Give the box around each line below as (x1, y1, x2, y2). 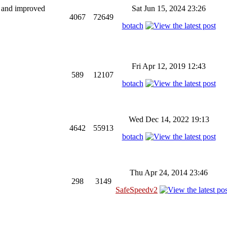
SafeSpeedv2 (116, 185, 158, 194)
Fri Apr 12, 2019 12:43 (132, 62, 206, 70)
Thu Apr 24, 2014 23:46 (130, 168, 208, 177)
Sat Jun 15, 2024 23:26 (132, 4, 206, 13)
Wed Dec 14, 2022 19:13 (128, 115, 209, 124)
